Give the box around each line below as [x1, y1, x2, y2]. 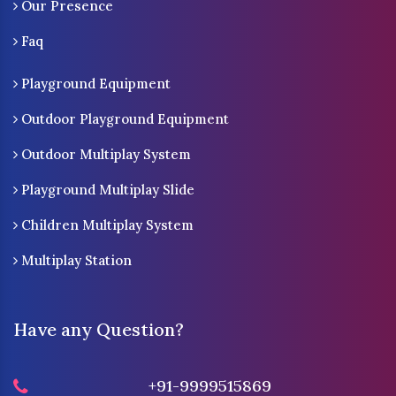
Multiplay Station [18, 252, 132, 270]
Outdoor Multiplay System [18, 146, 191, 164]
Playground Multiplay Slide [18, 181, 194, 199]
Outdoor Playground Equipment [18, 110, 229, 128]
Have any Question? [13, 318, 184, 341]
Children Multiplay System [18, 217, 194, 234]
